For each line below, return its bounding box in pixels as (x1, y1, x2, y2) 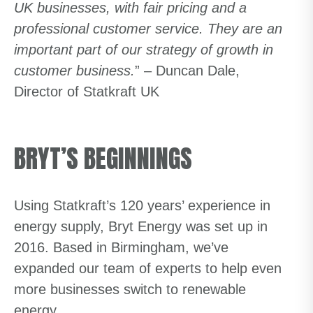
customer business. (14, 63, 135, 78)
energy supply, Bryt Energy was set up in (14, 219, 268, 234)
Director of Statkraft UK (14, 84, 159, 99)
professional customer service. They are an (14, 21, 282, 36)
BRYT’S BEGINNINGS (14, 140, 192, 177)
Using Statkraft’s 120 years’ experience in (14, 198, 270, 213)
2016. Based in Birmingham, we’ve (14, 240, 228, 255)
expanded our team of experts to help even (14, 261, 282, 276)
